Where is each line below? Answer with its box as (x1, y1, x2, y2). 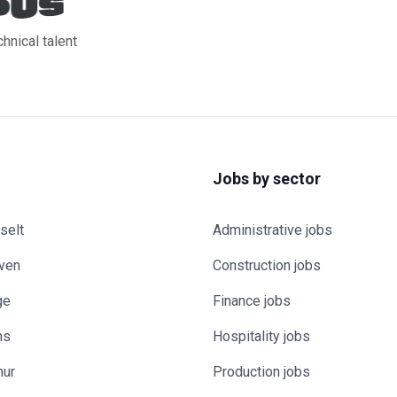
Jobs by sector (213, 169, 321, 188)
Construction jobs (213, 257, 321, 274)
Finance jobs (213, 292, 291, 309)
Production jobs (213, 363, 310, 380)
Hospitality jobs (213, 328, 310, 345)
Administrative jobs (213, 222, 332, 238)
